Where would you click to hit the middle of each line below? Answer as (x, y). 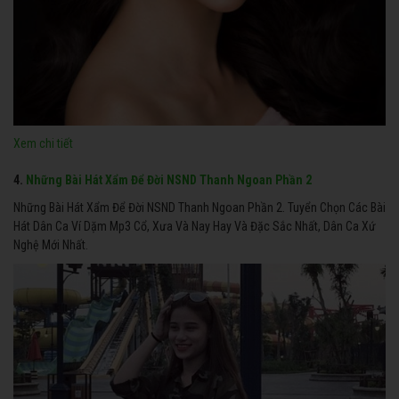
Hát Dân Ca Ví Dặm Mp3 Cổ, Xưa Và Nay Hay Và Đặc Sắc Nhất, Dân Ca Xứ (195, 227)
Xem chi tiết (43, 144)
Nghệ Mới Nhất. (51, 245)
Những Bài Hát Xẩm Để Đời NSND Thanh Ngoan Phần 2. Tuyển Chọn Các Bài (199, 208)
